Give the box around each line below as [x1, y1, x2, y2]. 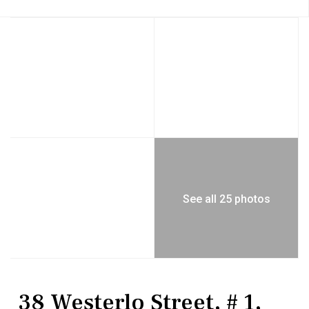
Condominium [86, 277, 141, 287]
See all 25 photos [182, 192, 270, 206]
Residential [26, 277, 70, 287]
